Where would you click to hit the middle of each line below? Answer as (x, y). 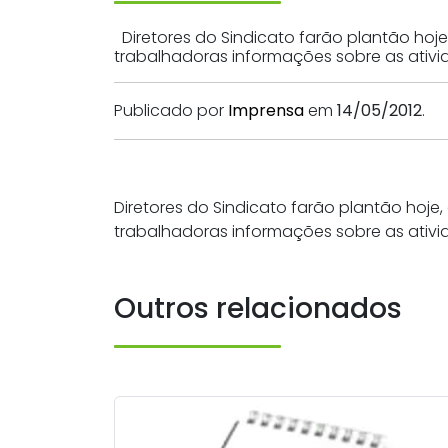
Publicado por (171, 110)
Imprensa (266, 110)
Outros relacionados (258, 308)
